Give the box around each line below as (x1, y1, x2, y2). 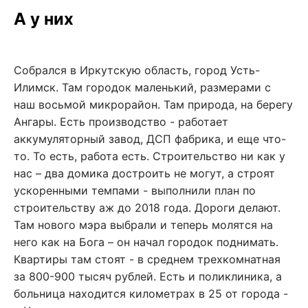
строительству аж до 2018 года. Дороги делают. (14, 201, 280, 214)
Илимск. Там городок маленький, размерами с (14, 80, 271, 94)
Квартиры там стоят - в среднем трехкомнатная (14, 252, 280, 266)
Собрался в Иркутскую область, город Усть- (14, 63, 260, 77)
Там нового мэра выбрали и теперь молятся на (14, 218, 273, 232)
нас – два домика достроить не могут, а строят (14, 166, 275, 180)
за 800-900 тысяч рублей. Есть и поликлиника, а (14, 269, 282, 283)
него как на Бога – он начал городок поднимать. (14, 235, 278, 249)
